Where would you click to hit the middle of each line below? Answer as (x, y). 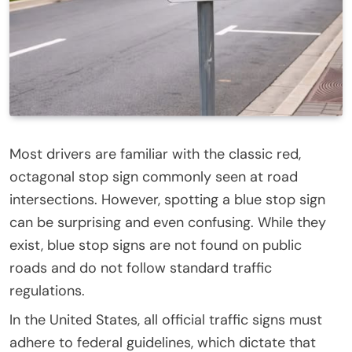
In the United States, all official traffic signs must (166, 319)
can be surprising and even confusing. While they (168, 222)
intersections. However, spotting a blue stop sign (167, 199)
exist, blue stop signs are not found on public (156, 245)
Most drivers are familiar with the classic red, (155, 154)
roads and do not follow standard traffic (141, 268)
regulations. (47, 290)
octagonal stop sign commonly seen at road (154, 176)
